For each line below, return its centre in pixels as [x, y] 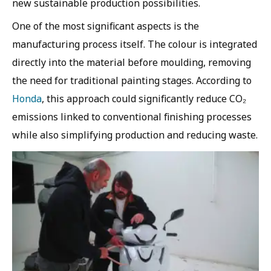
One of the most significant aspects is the [106, 26]
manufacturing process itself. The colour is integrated [135, 44]
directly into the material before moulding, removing [132, 63]
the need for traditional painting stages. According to [132, 81]
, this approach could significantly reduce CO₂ [144, 99]
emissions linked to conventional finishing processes [132, 117]
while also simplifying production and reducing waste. [135, 135]
